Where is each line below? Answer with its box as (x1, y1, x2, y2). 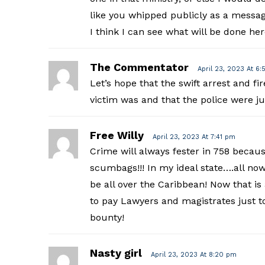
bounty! (89, 211, 124, 223)
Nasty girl (89, 246, 142, 259)
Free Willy (89, 128, 144, 141)
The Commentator (89, 60, 189, 73)
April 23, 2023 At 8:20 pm (150, 250, 237, 258)
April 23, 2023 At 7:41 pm (152, 132, 235, 141)
